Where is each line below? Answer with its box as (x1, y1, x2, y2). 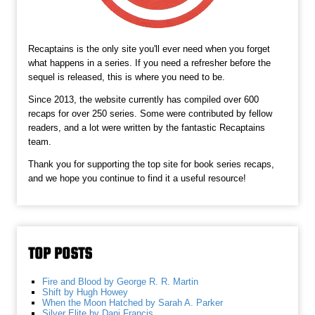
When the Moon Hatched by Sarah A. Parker (42, 297, 224, 309)
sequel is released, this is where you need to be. (28, 71, 226, 82)
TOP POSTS (28, 244, 93, 263)
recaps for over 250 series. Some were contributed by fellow (28, 108, 273, 119)
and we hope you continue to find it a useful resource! (28, 172, 247, 184)
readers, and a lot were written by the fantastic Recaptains (28, 122, 266, 133)
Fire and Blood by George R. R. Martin (42, 276, 199, 288)
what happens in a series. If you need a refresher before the (28, 57, 271, 68)
